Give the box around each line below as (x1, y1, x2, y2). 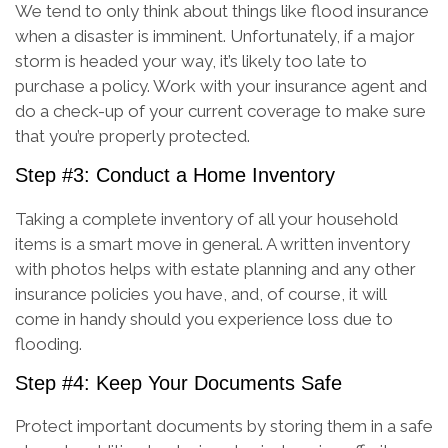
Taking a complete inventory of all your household (15, 208, 398, 229)
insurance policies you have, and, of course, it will (15, 283, 386, 304)
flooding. (15, 333, 82, 354)
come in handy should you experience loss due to (15, 308, 393, 329)
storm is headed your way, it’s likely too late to (15, 50, 367, 71)
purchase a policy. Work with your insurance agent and (15, 75, 427, 96)
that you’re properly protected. (15, 125, 250, 146)
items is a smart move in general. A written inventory (15, 233, 410, 254)
